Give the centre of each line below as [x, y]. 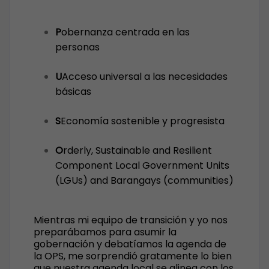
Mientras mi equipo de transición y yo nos [131, 220]
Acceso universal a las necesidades [145, 77]
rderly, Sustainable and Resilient [138, 150]
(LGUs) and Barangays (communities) [144, 180]
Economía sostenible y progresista [143, 121]
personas [77, 47]
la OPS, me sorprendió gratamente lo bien [133, 256]
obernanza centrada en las [125, 32]
